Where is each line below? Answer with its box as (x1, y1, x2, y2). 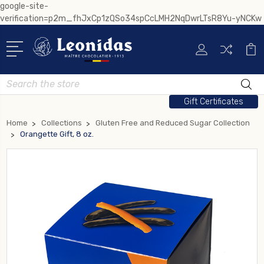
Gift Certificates (183, 96, 243, 107)
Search (6, 75, 34, 85)
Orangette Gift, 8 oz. (20, 129, 94, 138)
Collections (41, 118, 82, 127)
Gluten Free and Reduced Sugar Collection (95, 118, 250, 127)
